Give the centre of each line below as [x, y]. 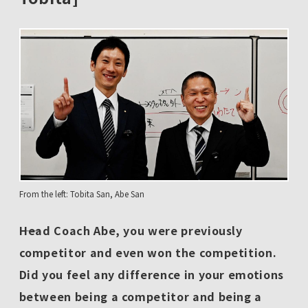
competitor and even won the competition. [148, 253]
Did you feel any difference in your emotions [151, 275]
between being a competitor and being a [141, 297]
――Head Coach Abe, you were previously [131, 231]
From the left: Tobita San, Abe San [81, 194]
